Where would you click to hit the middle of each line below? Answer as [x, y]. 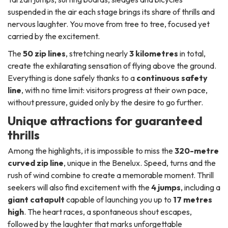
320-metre [197, 150]
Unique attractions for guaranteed [105, 120]
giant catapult [36, 199]
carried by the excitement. [54, 36]
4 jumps [166, 187]
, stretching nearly [97, 53]
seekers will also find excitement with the [79, 187]
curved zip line [36, 163]
